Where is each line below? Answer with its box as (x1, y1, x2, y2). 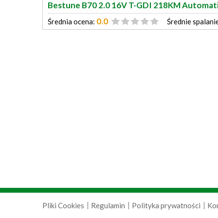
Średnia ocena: (48, 17, 95, 26)
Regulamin (91, 201, 125, 210)
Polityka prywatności (132, 201, 200, 210)
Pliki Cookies (42, 201, 84, 210)
